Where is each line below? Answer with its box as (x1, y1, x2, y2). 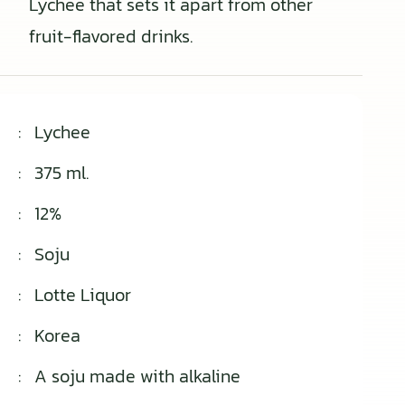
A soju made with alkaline (34, 362, 240, 390)
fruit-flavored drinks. (29, 22, 193, 50)
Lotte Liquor (34, 280, 131, 308)
